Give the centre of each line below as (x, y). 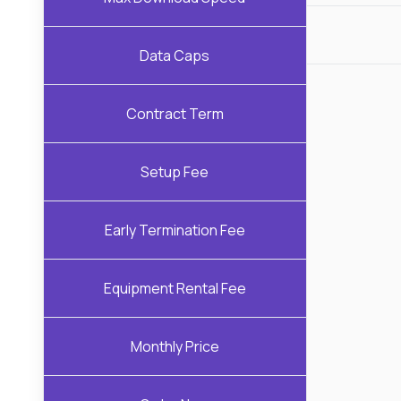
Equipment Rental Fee (175, 288)
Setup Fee (175, 171)
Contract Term (175, 113)
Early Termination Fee (175, 230)
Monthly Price (175, 346)
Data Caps (175, 55)
